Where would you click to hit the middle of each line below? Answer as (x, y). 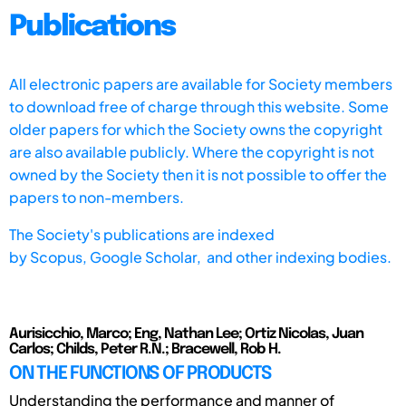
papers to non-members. (97, 197)
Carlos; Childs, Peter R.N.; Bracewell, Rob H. (145, 349)
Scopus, (60, 256)
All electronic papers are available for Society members (201, 83)
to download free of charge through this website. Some (199, 106)
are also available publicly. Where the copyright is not (192, 151)
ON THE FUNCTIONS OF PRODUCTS (140, 373)
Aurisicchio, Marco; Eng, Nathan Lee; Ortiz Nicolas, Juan (186, 333)
